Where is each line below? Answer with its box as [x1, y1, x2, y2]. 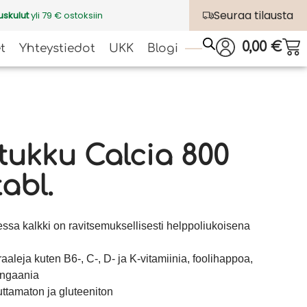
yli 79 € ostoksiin [28, 8, 103, 22]
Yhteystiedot [19, 42, 95, 55]
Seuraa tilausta [214, 8, 293, 23]
